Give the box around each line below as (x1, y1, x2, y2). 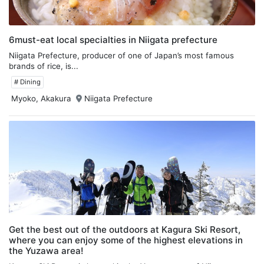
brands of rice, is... (9, 61, 78, 71)
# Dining (14, 77, 41, 86)
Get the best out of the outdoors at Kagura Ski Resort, (9, 223, 240, 235)
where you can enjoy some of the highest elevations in (9, 234, 243, 246)
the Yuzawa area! (9, 245, 83, 256)
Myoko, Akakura (11, 93, 71, 103)
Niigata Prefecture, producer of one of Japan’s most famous (9, 50, 234, 60)
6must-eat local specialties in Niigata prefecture (9, 34, 217, 45)
